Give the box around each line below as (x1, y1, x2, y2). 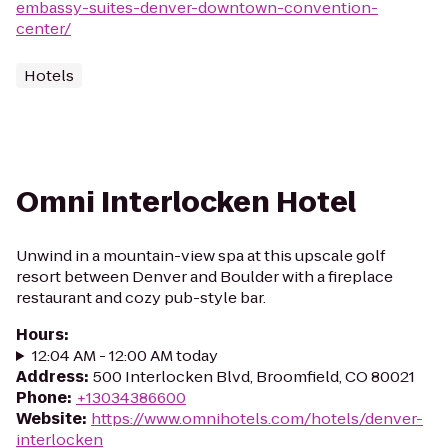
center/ (16, 18, 71, 39)
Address (16, 366, 84, 387)
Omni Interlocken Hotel (16, 183, 356, 222)
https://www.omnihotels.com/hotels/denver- (91, 408, 423, 429)
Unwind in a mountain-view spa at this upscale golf (16, 245, 386, 266)
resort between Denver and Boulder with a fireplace (16, 266, 393, 287)
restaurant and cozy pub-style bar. (16, 287, 266, 308)
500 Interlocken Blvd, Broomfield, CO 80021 (93, 366, 415, 387)
